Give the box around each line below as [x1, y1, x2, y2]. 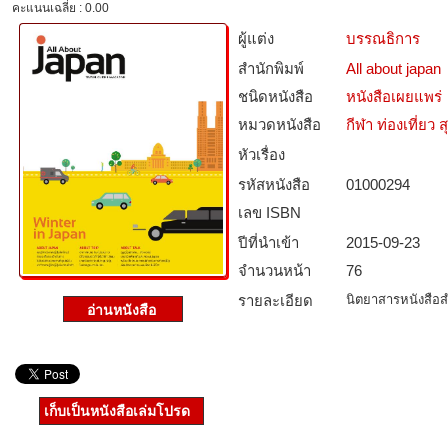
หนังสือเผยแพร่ [346, 88, 442, 105]
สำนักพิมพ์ [238, 60, 304, 77]
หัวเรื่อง [238, 146, 285, 163]
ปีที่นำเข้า [238, 234, 299, 251]
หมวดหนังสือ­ [238, 116, 321, 133]
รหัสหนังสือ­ [238, 176, 310, 193]
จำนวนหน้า [238, 262, 311, 279]
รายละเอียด [238, 292, 313, 309]
